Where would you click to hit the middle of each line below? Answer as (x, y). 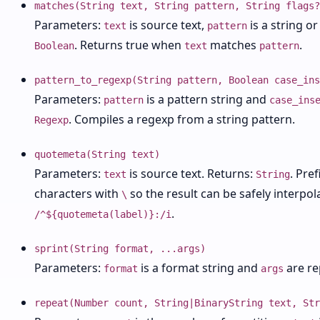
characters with (78, 194)
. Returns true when (129, 45)
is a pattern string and (206, 99)
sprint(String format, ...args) (120, 249)
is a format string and (199, 268)
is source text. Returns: (191, 174)
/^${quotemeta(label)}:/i (103, 214)
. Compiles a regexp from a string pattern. (182, 119)
